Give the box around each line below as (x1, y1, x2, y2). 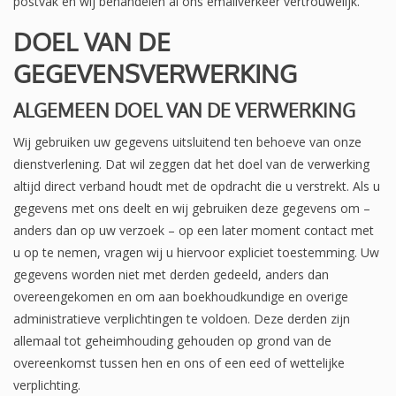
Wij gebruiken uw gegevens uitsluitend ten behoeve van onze (13, 133, 362, 150)
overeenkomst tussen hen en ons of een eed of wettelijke (13, 354, 345, 371)
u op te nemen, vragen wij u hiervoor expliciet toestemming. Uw (13, 243, 379, 261)
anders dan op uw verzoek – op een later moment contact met (13, 221, 374, 239)
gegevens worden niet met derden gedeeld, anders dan (13, 265, 329, 283)
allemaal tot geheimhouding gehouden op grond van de (13, 331, 331, 349)
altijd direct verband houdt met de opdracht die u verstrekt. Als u (13, 177, 380, 194)
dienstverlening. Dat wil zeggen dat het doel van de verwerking (13, 155, 369, 172)
